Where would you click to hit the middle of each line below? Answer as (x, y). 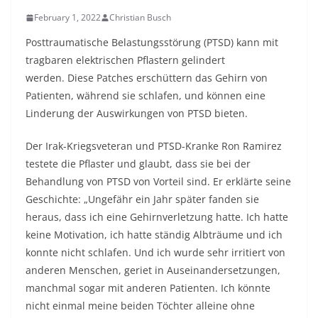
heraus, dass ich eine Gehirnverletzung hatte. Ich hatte (157, 217)
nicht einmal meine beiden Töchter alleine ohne (140, 306)
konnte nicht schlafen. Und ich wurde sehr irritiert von (155, 252)
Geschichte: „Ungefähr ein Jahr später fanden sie (142, 199)
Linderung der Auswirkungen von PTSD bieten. (137, 113)
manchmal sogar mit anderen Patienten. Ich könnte (148, 288)
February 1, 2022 (67, 17)
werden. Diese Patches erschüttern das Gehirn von (147, 78)
